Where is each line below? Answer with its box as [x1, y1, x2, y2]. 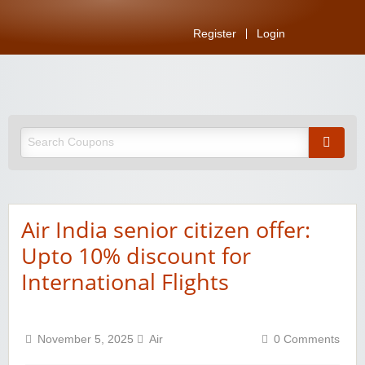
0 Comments [274, 333, 340, 346]
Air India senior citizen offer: [21, 214, 310, 245]
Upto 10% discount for [21, 240, 251, 271]
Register [193, 28, 236, 40]
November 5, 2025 [37, 333, 137, 346]
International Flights [21, 266, 229, 297]
